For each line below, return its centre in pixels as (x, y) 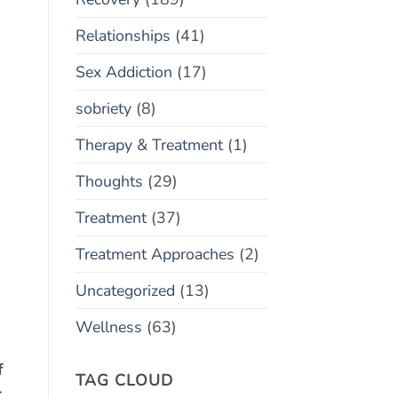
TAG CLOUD (124, 381)
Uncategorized (125, 290)
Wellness (108, 326)
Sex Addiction (123, 72)
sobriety (103, 108)
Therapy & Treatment (149, 144)
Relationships (123, 35)
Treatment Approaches (155, 254)
